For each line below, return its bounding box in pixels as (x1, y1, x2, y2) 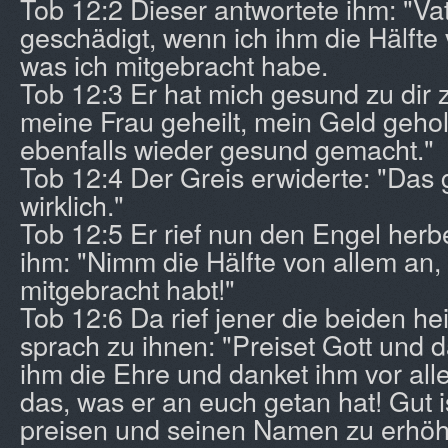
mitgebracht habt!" (20, 269, 235, 308)
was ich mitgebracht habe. (20, 45, 328, 84)
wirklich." (20, 185, 124, 224)
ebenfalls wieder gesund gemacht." (20, 129, 434, 168)
